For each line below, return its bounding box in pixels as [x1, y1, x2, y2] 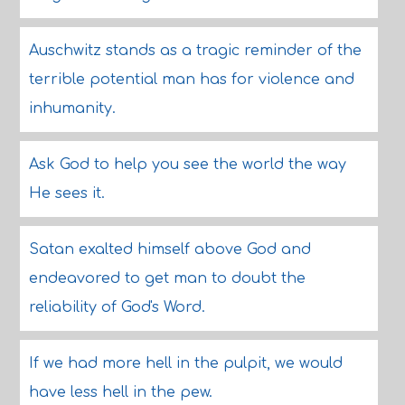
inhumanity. [28, 100, 116, 117]
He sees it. [28, 185, 105, 202]
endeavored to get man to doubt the [28, 270, 306, 287]
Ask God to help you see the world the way [28, 156, 346, 173]
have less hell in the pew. [28, 384, 212, 400]
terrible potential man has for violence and [28, 71, 354, 88]
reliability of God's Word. [28, 299, 205, 316]
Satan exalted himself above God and [28, 241, 311, 258]
